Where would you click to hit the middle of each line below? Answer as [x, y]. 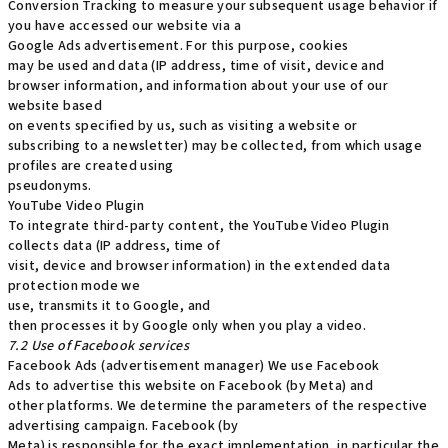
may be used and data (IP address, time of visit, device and [196, 66]
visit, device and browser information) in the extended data [199, 266]
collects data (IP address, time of [114, 246]
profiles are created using [91, 166]
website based [55, 106]
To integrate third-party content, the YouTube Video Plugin [199, 226]
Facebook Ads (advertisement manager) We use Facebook [194, 366]
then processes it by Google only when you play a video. [187, 326]
